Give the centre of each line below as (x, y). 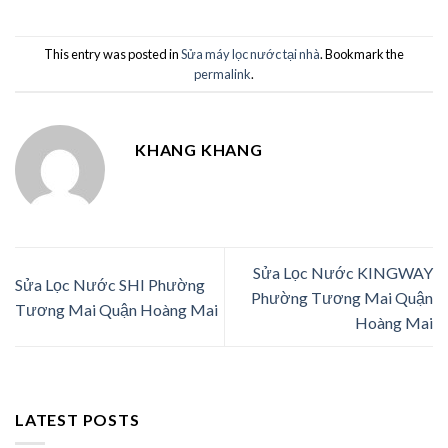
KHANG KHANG (199, 150)
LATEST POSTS (77, 419)
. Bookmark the (362, 53)
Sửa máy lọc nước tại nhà (250, 53)
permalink (222, 73)
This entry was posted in (112, 53)
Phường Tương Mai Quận (342, 297)
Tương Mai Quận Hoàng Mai (116, 310)
